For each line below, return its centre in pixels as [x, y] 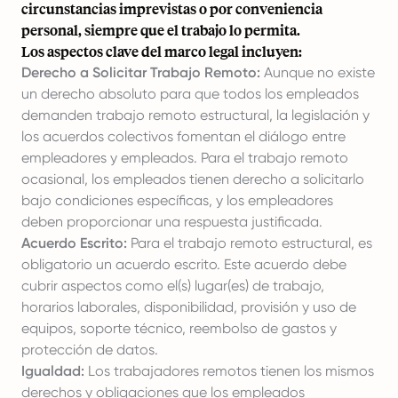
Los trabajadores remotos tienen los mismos [229, 371]
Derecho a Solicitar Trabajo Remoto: [141, 72]
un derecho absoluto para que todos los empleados [190, 94]
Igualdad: [53, 371]
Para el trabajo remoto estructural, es [250, 243]
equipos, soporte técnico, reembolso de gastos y [179, 328]
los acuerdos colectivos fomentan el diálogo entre [183, 136]
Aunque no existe [318, 72]
